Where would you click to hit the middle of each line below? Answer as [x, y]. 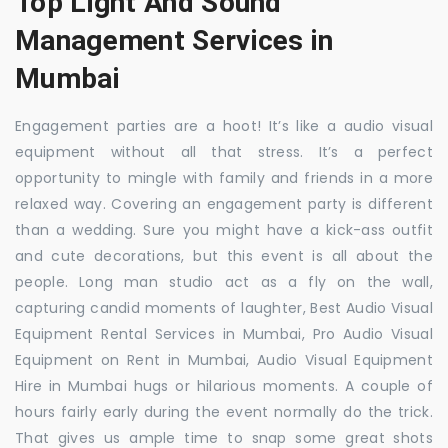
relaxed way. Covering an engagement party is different [224, 203]
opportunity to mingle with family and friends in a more [224, 177]
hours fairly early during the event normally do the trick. [224, 411]
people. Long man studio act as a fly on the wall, [224, 281]
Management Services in [174, 40]
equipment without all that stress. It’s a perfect [224, 151]
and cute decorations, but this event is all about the [224, 255]
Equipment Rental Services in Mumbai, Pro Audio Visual [224, 333]
